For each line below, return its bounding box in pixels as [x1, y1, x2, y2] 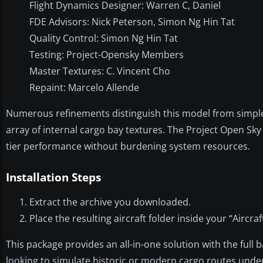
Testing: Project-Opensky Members [29, 48, 184, 61]
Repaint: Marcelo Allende [29, 80, 139, 94]
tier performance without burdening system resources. [6, 139, 250, 153]
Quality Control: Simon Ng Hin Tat [29, 31, 178, 45]
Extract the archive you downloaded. [29, 195, 191, 208]
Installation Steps [6, 169, 101, 185]
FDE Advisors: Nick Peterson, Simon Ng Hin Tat [29, 15, 235, 28]
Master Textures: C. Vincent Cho [29, 64, 170, 77]
